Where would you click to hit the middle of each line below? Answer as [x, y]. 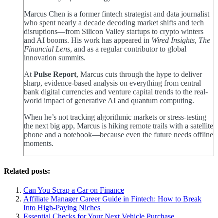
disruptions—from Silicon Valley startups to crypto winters [114, 32]
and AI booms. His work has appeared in [88, 40]
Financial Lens [47, 49]
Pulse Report [55, 74]
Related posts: [27, 171]
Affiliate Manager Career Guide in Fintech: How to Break [112, 199]
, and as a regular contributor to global [128, 49]
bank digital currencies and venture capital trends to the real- [116, 92]
